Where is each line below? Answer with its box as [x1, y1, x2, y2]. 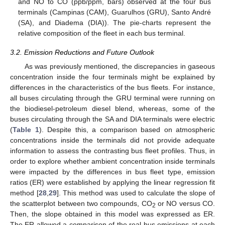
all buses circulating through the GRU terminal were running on [10, 93, 215, 102]
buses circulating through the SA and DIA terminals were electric [10, 115, 215, 123]
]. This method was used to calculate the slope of [56, 188, 215, 197]
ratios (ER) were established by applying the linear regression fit [10, 178, 215, 186]
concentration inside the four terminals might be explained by [10, 72, 215, 81]
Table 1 [13, 125, 39, 134]
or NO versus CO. [155, 199, 215, 207]
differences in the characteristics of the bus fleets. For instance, [10, 83, 215, 91]
